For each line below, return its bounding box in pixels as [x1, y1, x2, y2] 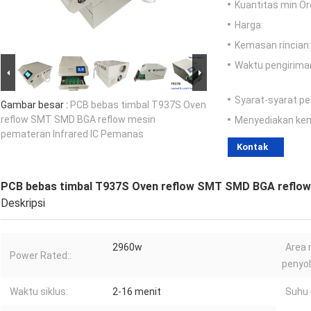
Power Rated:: [10, 250, 72, 262]
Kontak [237, 142, 268, 153]
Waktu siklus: [10, 286, 68, 298]
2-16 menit [112, 286, 161, 298]
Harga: [235, 19, 263, 31]
